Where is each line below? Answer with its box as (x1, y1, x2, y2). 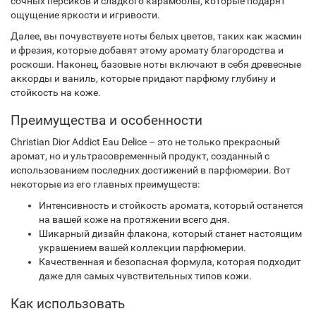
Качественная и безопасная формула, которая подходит (39, 256, 301, 267)
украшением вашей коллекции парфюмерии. (39, 242, 246, 253)
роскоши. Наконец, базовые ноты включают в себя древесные (11, 59, 301, 70)
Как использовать (11, 296, 125, 312)
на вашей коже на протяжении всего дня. (39, 214, 230, 225)
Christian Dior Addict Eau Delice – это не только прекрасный (11, 136, 280, 147)
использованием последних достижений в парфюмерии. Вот (11, 164, 291, 176)
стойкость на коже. (11, 87, 101, 98)
